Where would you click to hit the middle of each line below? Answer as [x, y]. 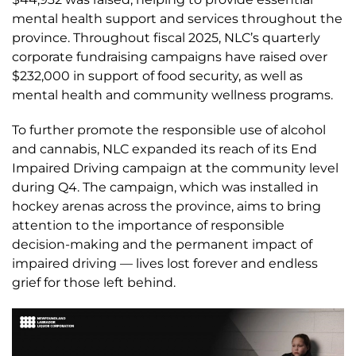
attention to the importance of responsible [148, 225]
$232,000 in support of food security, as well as [157, 76]
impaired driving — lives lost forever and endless [165, 263]
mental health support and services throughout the [177, 19]
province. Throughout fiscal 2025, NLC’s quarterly [166, 38]
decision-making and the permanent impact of [162, 244]
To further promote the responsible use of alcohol [169, 130]
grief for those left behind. [94, 282]
